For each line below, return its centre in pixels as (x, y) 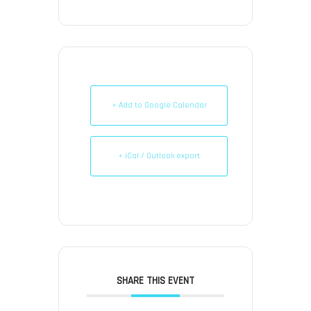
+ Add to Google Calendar (159, 105)
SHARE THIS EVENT (155, 280)
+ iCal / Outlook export (159, 155)
